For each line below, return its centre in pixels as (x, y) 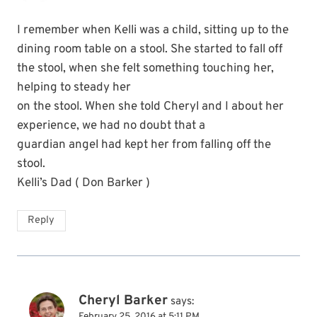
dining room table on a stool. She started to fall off (150, 50)
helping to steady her (74, 88)
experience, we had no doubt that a (111, 126)
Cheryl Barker (123, 301)
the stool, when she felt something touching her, (145, 69)
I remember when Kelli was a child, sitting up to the (153, 31)
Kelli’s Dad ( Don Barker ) (83, 184)
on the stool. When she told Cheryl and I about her (150, 107)
